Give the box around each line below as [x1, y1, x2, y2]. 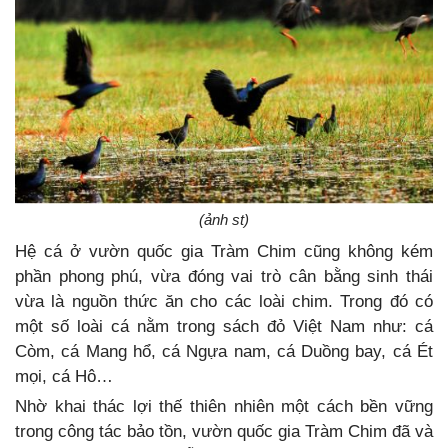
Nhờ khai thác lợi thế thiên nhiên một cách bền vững [15, 396, 433, 416]
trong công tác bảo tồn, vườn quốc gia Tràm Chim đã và [15, 421, 433, 441]
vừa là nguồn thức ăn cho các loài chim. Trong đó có [15, 291, 433, 311]
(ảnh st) [199, 210, 249, 228]
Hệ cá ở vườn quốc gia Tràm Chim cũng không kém [15, 241, 433, 261]
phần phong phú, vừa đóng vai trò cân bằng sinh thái [15, 266, 433, 286]
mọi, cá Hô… [15, 366, 113, 386]
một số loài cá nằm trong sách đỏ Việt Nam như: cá [15, 316, 433, 336]
